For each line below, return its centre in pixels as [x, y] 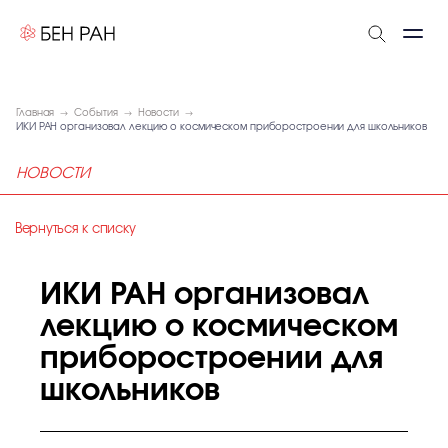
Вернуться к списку [75, 229]
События [96, 113]
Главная [35, 113]
